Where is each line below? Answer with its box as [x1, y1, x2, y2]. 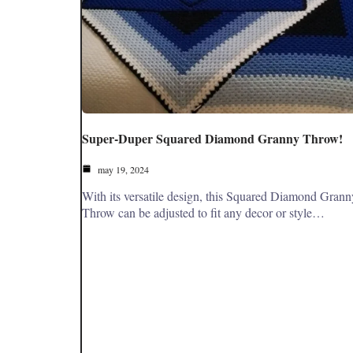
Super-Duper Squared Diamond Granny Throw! [82, 129, 343, 148]
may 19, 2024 [95, 163, 149, 176]
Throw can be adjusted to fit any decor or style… [82, 204, 325, 221]
